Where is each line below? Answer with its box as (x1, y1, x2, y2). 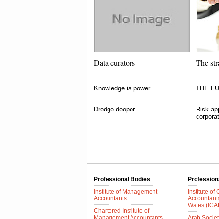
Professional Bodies (94, 176, 150, 183)
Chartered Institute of (94, 207, 149, 214)
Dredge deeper (94, 106, 135, 113)
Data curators (94, 57, 135, 67)
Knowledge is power (94, 85, 150, 92)
